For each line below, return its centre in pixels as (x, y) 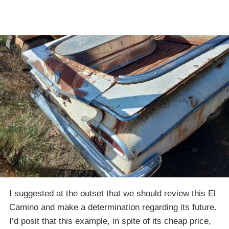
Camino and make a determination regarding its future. (113, 207)
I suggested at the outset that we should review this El (112, 193)
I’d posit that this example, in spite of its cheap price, (110, 221)
